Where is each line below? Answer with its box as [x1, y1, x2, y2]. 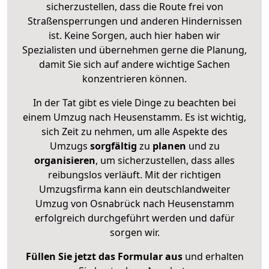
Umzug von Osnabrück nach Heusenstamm [35, 196, 234, 210]
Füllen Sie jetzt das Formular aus [25, 249, 183, 263]
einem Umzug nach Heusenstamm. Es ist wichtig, [23, 110, 246, 124]
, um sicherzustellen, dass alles [95, 153, 235, 167]
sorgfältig [89, 139, 137, 153]
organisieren [34, 153, 95, 167]
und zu [186, 139, 220, 153]
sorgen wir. [109, 225, 160, 239]
